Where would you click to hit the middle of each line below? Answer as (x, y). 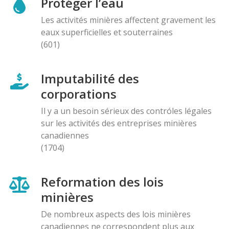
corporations (79, 94)
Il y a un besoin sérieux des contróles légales (126, 111)
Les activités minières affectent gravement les (128, 20)
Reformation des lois (102, 182)
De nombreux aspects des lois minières (116, 214)
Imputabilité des (90, 79)
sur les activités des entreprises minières (119, 123)
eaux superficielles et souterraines (107, 32)
